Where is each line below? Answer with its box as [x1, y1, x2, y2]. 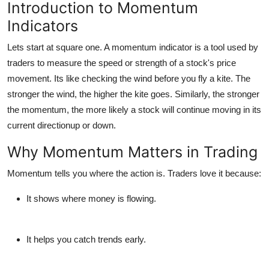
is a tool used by [192, 41, 258, 52]
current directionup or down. [7, 119, 116, 130]
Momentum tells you [7, 168, 89, 178]
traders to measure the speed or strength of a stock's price [7, 57, 236, 68]
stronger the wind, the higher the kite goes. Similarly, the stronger [7, 88, 259, 99]
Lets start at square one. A [7, 41, 112, 52]
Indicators [7, 16, 78, 35]
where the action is [89, 168, 163, 178]
